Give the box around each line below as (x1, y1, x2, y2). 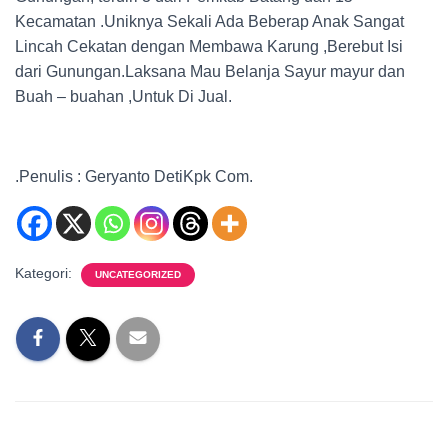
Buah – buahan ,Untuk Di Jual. (15, 88, 232, 105)
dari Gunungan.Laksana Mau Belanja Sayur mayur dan (15, 63, 405, 80)
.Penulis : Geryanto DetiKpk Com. (15, 168, 253, 185)
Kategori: (15, 265, 76, 281)
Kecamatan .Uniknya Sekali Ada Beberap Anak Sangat (15, 13, 404, 30)
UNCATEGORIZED (95, 269, 181, 280)
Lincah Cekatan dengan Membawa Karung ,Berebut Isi (15, 38, 403, 55)
